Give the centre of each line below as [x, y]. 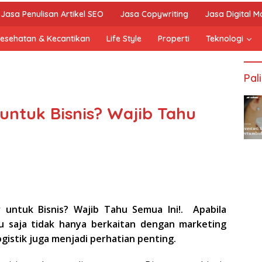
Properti [174, 39]
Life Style [124, 39]
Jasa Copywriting [154, 14]
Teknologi [225, 39]
